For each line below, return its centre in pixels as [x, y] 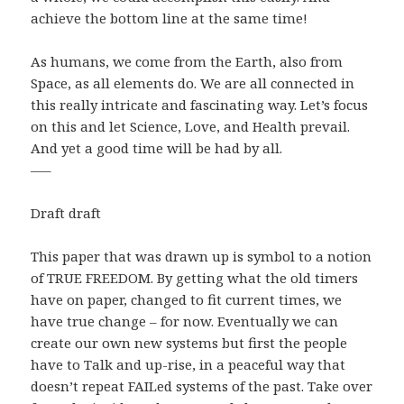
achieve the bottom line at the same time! [170, 18]
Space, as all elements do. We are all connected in [193, 83]
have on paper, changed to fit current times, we [187, 300]
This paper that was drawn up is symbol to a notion [202, 257]
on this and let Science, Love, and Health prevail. [191, 127]
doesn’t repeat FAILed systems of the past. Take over [202, 386]
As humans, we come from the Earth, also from [187, 62]
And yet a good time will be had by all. [157, 148]
